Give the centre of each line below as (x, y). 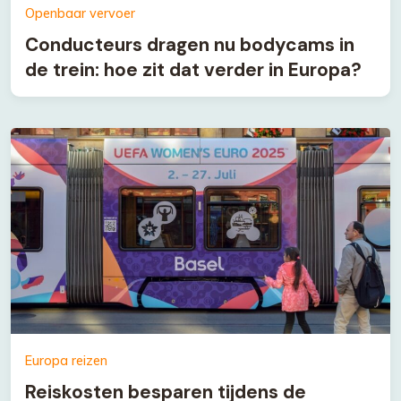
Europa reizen (66, 361)
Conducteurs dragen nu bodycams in (190, 44)
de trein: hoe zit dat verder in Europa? (193, 69)
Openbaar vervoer (80, 13)
